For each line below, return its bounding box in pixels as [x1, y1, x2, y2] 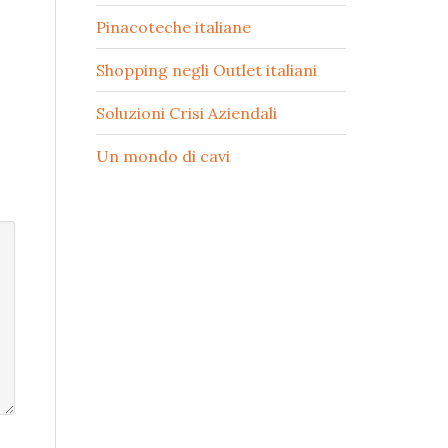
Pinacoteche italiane [96, 17, 251, 37]
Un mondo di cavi [96, 146, 230, 166]
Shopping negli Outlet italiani [96, 60, 317, 80]
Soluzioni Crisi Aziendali [96, 103, 277, 123]
